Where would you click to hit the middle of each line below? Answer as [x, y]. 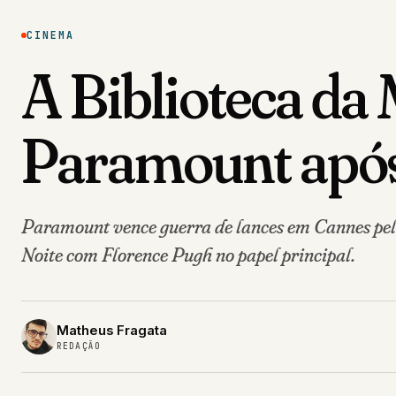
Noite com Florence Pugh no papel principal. [188, 255]
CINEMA [51, 35]
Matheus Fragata [112, 331]
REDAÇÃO [79, 346]
